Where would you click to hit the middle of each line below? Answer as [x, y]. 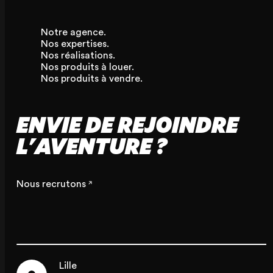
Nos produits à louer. [87, 67]
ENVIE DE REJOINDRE [127, 125]
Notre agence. [73, 33]
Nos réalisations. [78, 56]
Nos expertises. [75, 44]
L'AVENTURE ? [91, 146]
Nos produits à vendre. [91, 79]
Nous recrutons [51, 184]
